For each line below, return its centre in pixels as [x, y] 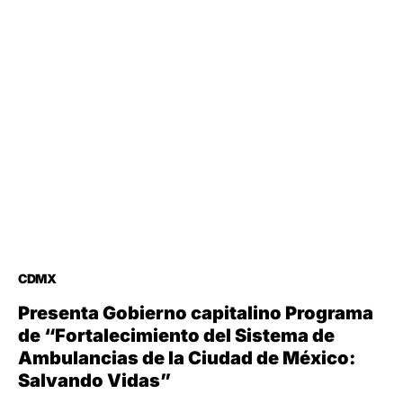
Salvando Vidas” [94, 381]
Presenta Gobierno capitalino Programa [196, 313]
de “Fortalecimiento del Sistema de [176, 336]
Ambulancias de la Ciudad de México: [187, 358]
